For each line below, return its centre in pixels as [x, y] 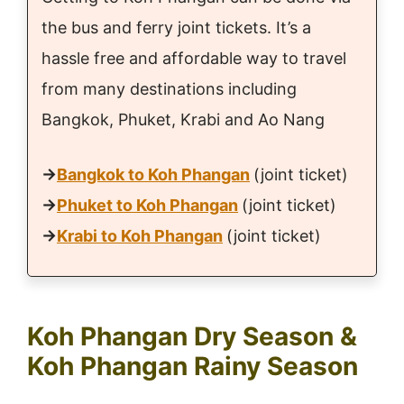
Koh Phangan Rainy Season [193, 366]
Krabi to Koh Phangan [140, 235]
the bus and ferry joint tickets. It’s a [176, 27]
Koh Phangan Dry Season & [192, 336]
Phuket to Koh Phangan [147, 205]
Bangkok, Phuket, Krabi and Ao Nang [183, 119]
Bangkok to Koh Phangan [153, 174]
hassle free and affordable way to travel [194, 58]
